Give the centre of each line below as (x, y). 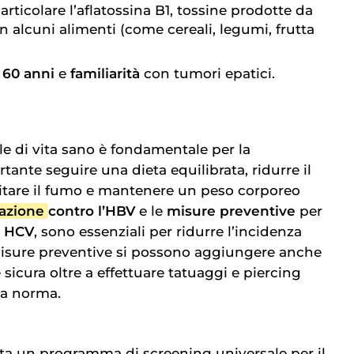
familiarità (105, 73)
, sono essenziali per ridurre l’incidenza (168, 231)
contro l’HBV (90, 211)
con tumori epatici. (207, 73)
